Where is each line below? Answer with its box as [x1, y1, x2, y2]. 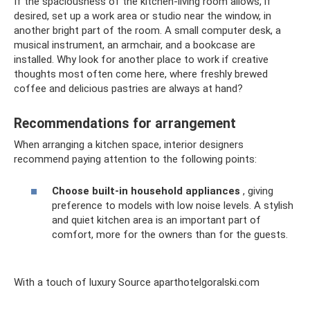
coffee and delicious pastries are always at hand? [14, 82, 243, 95]
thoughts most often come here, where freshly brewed [14, 67, 268, 80]
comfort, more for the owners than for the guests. [52, 228, 288, 241]
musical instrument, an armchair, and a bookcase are [14, 38, 255, 51]
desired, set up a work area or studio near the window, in [14, 9, 271, 22]
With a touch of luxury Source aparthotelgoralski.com [14, 276, 259, 289]
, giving [240, 185, 273, 198]
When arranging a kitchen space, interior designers [14, 138, 244, 151]
